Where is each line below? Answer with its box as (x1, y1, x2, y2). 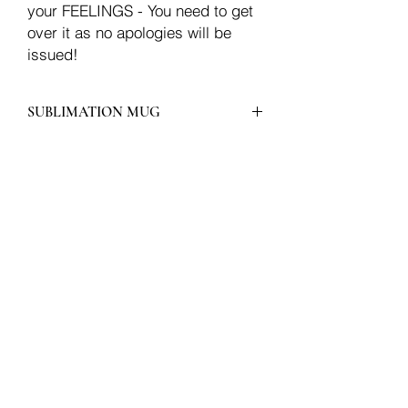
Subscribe (120, 347, 171, 365)
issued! (27, 45, 78, 65)
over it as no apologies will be (27, 23, 231, 43)
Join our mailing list (27, 218, 183, 244)
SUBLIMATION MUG (27, 103, 160, 122)
